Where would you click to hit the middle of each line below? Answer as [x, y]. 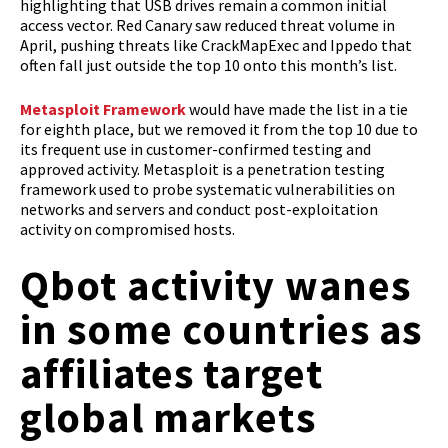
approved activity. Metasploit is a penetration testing [202, 168]
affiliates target [172, 372]
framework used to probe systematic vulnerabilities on [207, 188]
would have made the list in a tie [297, 108]
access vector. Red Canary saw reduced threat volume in [207, 24]
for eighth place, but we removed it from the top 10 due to [219, 128]
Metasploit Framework [103, 108]
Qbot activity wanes [216, 284]
